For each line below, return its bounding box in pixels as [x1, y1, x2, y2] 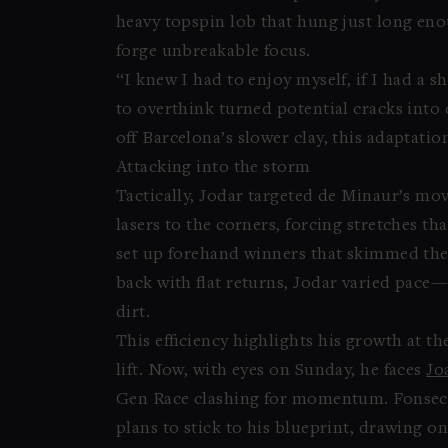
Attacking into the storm [115, 159, 311, 177]
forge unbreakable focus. [115, 43, 311, 61]
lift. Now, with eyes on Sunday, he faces [115, 362, 427, 380]
